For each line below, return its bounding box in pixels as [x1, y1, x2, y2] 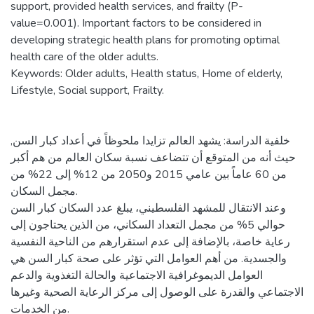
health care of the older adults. [11, 49, 158, 64]
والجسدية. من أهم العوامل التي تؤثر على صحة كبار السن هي [11, 251, 287, 266]
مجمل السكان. [11, 184, 76, 199]
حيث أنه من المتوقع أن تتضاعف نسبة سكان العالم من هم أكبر [11, 150, 296, 165]
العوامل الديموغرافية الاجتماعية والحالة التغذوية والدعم [11, 268, 263, 283]
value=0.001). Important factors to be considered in [11, 15, 261, 31]
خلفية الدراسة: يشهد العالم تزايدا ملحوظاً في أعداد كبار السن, [11, 133, 290, 149]
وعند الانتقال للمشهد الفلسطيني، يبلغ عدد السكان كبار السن [11, 200, 286, 216]
